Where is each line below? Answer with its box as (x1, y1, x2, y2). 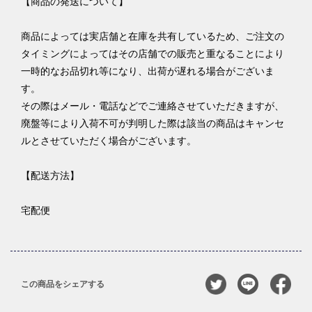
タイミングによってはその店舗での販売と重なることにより (21, 47, 284, 59)
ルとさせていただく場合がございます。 (21, 134, 196, 146)
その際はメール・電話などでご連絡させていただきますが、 (21, 100, 284, 111)
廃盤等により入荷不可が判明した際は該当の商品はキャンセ (21, 117, 284, 129)
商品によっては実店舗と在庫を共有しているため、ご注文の (21, 30, 284, 42)
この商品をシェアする (21, 279, 104, 289)
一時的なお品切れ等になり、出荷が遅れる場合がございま (21, 65, 274, 77)
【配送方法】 (21, 169, 79, 181)
